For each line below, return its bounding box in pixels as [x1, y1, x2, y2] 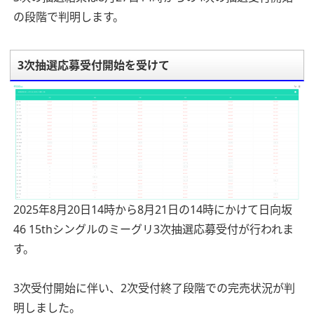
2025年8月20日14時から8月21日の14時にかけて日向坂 [13, 202, 292, 218]
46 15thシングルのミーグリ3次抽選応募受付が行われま [13, 221, 294, 238]
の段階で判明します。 [13, 9, 124, 25]
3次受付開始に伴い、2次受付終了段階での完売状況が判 [13, 280, 295, 296]
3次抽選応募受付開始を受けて [18, 57, 170, 74]
